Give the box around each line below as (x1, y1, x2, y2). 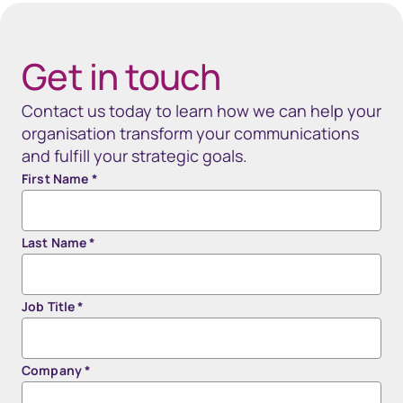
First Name (22, 170, 92, 188)
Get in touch (22, 51, 221, 102)
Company (22, 362, 85, 380)
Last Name (22, 234, 90, 252)
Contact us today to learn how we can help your (22, 100, 381, 122)
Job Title (22, 298, 78, 316)
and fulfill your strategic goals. (22, 145, 247, 167)
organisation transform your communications (22, 122, 359, 145)
